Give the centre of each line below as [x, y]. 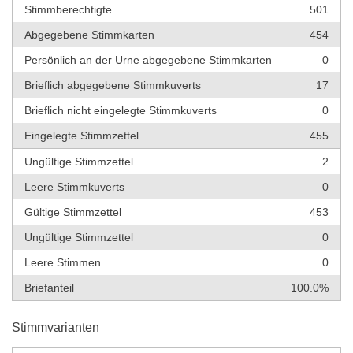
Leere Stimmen [63, 262]
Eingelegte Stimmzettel [82, 135]
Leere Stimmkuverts [74, 186]
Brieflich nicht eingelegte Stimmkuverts [121, 110]
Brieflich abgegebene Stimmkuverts [113, 85]
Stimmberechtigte [68, 9]
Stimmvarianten [56, 327]
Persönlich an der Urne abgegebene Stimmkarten [148, 59]
